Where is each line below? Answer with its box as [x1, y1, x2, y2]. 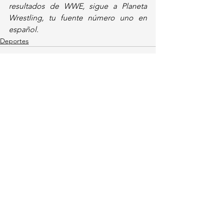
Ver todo [129, 93, 156, 103]
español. [9, 24, 38, 34]
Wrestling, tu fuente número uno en [9, 13, 147, 22]
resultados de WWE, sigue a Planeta [9, 1, 147, 11]
